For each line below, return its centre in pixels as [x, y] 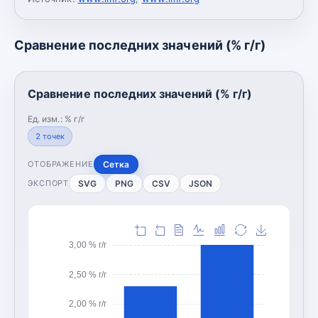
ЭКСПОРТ [49, 183]
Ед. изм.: [46, 119]
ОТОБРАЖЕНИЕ [61, 164]
